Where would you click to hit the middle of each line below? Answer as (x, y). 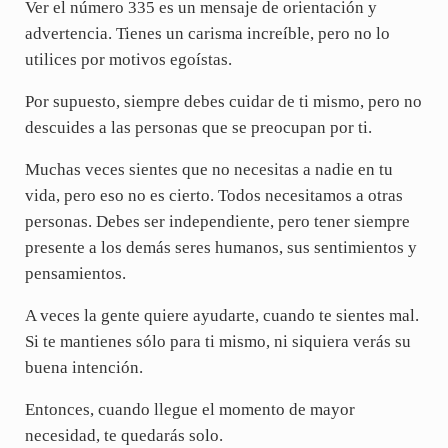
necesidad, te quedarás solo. (123, 436)
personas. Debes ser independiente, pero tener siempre (217, 222)
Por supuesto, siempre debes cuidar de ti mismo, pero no (223, 102)
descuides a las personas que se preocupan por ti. (198, 128)
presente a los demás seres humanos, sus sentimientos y (220, 248)
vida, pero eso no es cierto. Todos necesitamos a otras (213, 196)
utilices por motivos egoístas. (128, 60)
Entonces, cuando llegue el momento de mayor (189, 410)
